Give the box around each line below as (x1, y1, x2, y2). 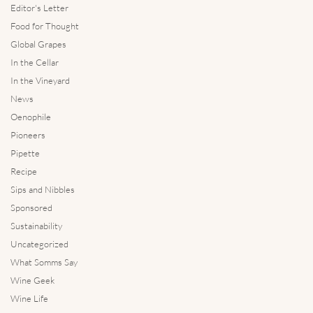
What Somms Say (10, 256, 78, 268)
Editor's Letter (10, 1, 68, 13)
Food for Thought (10, 20, 79, 31)
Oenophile (10, 110, 51, 122)
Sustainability (10, 219, 62, 231)
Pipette (10, 147, 40, 159)
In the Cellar (10, 56, 59, 68)
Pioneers (10, 129, 45, 140)
